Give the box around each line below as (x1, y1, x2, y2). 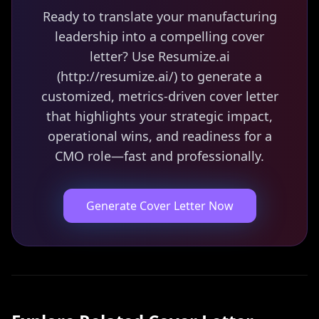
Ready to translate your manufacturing (42, 8, 277, 25)
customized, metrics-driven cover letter (41, 88, 278, 105)
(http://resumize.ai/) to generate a (57, 68, 262, 85)
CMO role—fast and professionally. (55, 147, 264, 164)
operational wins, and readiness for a (47, 127, 272, 145)
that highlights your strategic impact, (46, 108, 273, 125)
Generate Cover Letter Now (85, 198, 234, 214)
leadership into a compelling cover (55, 28, 264, 45)
